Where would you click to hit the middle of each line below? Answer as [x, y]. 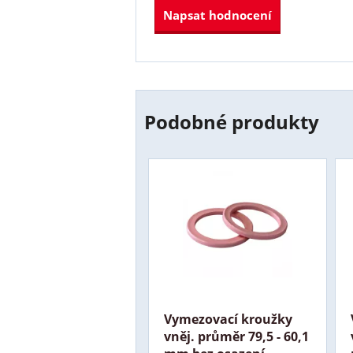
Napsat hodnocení [217, 15]
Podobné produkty [232, 122]
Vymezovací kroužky [229, 319]
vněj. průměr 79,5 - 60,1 [237, 336]
